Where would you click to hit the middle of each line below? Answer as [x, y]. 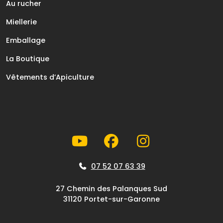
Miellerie [21, 22]
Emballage [26, 40]
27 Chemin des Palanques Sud [111, 188]
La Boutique [28, 58]
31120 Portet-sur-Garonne [111, 199]
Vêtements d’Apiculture [50, 77]
